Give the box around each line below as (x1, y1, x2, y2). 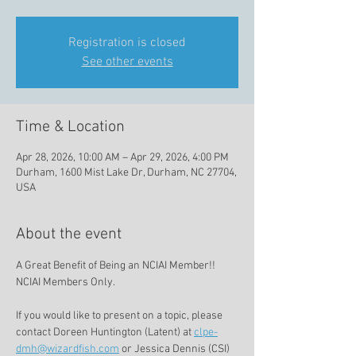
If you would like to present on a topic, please (16, 309, 225, 323)
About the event (16, 225, 122, 245)
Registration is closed (68, 35, 186, 52)
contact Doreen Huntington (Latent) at (16, 326, 194, 340)
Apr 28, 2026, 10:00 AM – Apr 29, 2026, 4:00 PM (16, 151, 229, 165)
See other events (81, 54, 173, 71)
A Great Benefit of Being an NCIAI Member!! (16, 259, 222, 273)
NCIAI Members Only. (16, 276, 117, 290)
